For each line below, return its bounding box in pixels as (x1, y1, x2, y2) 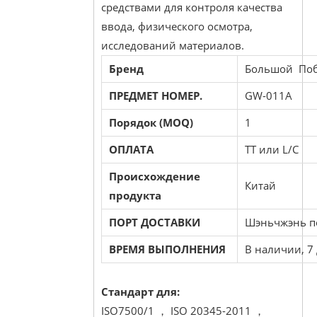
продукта (109, 188, 161, 202)
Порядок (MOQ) (109, 115, 193, 129)
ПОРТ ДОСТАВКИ (109, 215, 200, 229)
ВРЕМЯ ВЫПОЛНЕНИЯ (109, 242, 226, 256)
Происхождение (109, 169, 200, 183)
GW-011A (245, 88, 298, 103)
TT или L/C (245, 142, 299, 156)
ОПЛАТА (109, 142, 154, 156)
